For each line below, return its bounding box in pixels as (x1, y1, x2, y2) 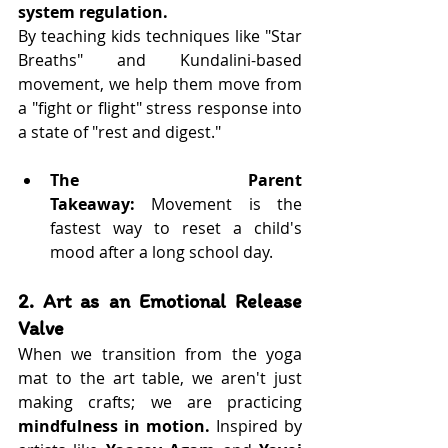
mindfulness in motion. (18, 415, 210, 437)
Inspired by (210, 415, 302, 437)
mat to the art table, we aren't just (18, 367, 302, 389)
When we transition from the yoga (18, 343, 302, 365)
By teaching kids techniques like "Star (18, 25, 302, 47)
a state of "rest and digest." (18, 121, 221, 143)
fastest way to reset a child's (50, 217, 302, 239)
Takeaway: (50, 193, 135, 215)
